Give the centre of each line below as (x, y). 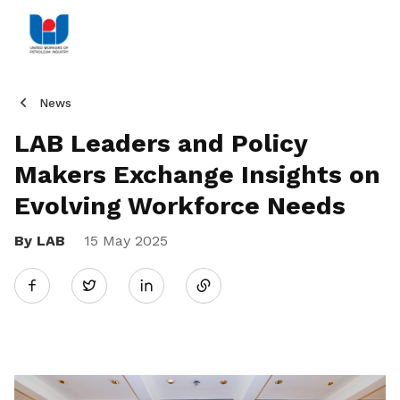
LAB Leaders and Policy (161, 143)
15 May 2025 (124, 241)
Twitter (120, 285)
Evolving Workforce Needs (180, 206)
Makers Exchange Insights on (197, 175)
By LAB (40, 241)
